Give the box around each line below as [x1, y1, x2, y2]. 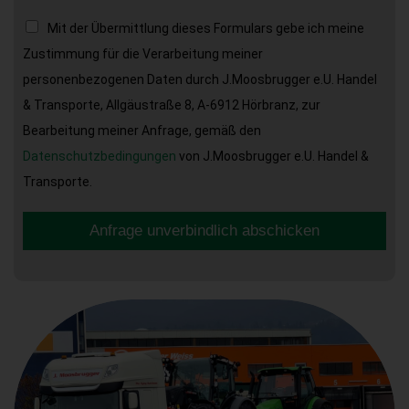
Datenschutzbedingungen [23, 149, 176, 164]
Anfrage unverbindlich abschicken [89, 222, 320, 240]
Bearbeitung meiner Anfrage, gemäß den [23, 123, 261, 139]
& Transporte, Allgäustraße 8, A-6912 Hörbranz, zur [23, 98, 320, 113]
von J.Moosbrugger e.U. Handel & [176, 149, 369, 164]
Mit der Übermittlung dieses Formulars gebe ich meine [47, 21, 364, 37]
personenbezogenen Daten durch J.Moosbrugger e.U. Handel [23, 72, 377, 88]
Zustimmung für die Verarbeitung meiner [23, 47, 263, 62]
